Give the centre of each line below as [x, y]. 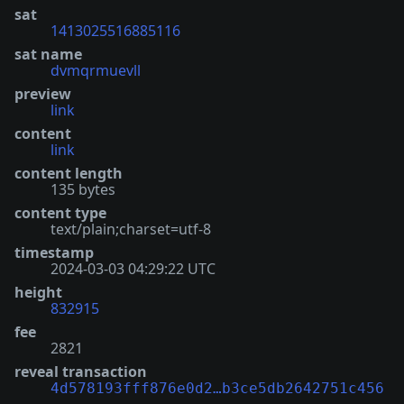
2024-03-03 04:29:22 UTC [133, 268]
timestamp [54, 252]
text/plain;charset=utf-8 [131, 229]
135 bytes [83, 189]
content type [60, 212]
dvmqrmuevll [96, 70]
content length [69, 173]
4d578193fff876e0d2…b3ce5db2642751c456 [217, 388]
